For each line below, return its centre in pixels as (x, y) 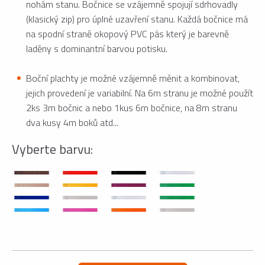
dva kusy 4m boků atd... (72, 123)
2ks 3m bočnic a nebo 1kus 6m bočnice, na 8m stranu (132, 108)
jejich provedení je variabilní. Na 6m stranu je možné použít (140, 93)
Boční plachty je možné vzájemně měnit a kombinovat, (133, 78)
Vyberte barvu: (52, 149)
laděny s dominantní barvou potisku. (97, 49)
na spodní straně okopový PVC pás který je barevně (127, 34)
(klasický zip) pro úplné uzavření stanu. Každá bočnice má (137, 19)
